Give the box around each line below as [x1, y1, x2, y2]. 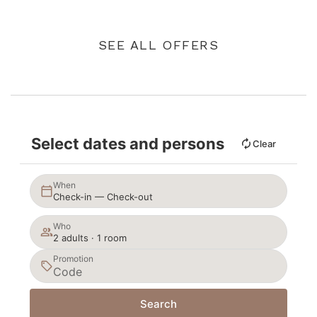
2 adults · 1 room [53, 231, 127, 243]
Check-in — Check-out [53, 190, 153, 202]
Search [140, 297, 177, 311]
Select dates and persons [31, 134, 224, 154]
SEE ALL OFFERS [98, 38, 219, 53]
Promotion [53, 253, 93, 265]
